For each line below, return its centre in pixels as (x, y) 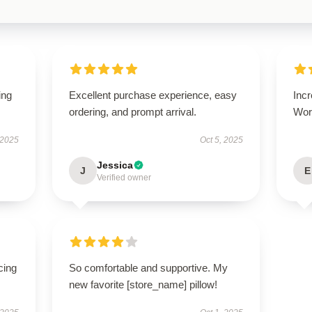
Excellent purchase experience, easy (153, 95)
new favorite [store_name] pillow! (143, 284)
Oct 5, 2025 (222, 140)
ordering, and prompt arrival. (132, 112)
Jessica (115, 165)
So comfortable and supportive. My (148, 268)
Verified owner (124, 178)
